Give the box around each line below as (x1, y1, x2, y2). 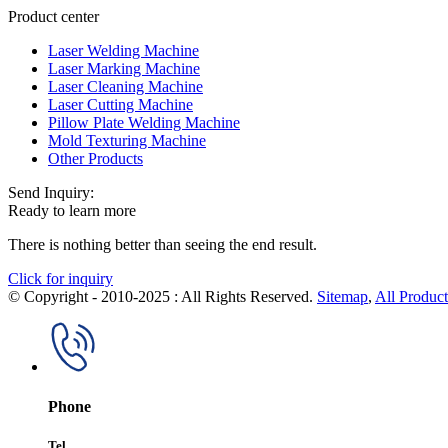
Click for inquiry (8, 270, 113, 288)
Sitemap (317, 288, 368, 306)
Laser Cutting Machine (48, 96, 193, 114)
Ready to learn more (8, 202, 136, 220)
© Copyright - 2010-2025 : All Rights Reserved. (8, 288, 317, 306)
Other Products (48, 150, 143, 168)
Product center (8, 8, 99, 26)
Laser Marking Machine (48, 60, 200, 78)
